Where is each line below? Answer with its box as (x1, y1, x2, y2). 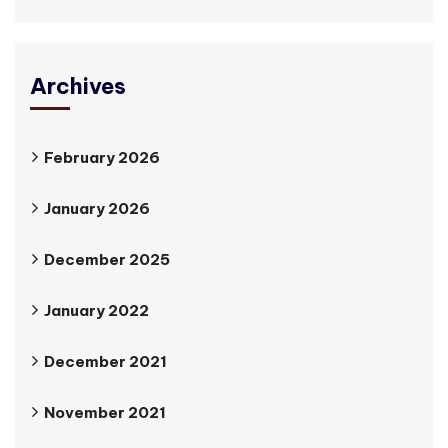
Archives (30, 71, 126, 100)
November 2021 (44, 402, 166, 422)
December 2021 (44, 351, 167, 371)
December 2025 (44, 249, 170, 269)
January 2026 (44, 198, 150, 218)
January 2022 (44, 300, 149, 320)
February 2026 (44, 147, 160, 167)
